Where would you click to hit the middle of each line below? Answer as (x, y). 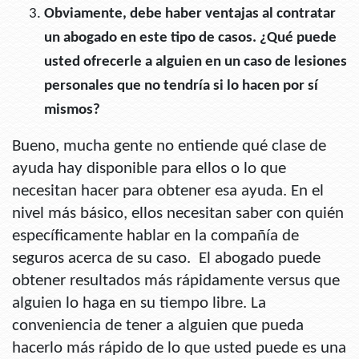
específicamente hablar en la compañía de (155, 236)
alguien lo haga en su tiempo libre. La (139, 304)
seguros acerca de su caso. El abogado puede (166, 259)
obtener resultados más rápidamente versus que (176, 281)
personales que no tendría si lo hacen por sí (181, 87)
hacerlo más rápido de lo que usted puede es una (179, 349)
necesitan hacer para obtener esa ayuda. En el (168, 192)
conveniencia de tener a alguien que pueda (158, 326)
